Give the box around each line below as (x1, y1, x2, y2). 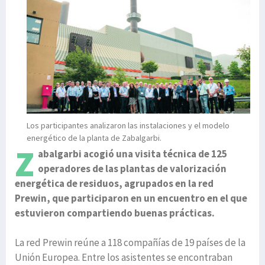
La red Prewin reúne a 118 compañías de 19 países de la (15, 236, 245, 250)
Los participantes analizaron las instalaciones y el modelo (27, 120, 230, 131)
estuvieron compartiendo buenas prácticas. (15, 206, 215, 220)
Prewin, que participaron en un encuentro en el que (15, 192, 247, 205)
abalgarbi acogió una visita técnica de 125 (38, 147, 227, 161)
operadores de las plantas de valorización (38, 162, 227, 176)
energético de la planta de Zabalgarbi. (27, 132, 161, 144)
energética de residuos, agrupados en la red (15, 177, 214, 190)
